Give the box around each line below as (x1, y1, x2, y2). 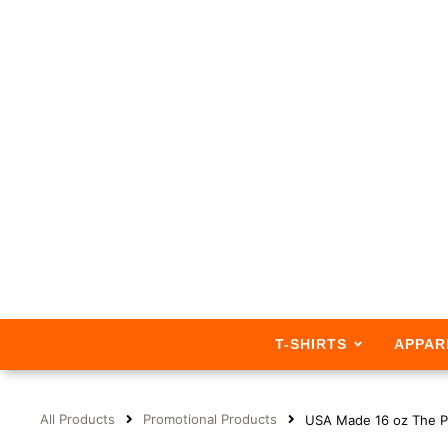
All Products (40, 411, 115, 428)
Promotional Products (143, 411, 277, 428)
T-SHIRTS (274, 335, 347, 352)
